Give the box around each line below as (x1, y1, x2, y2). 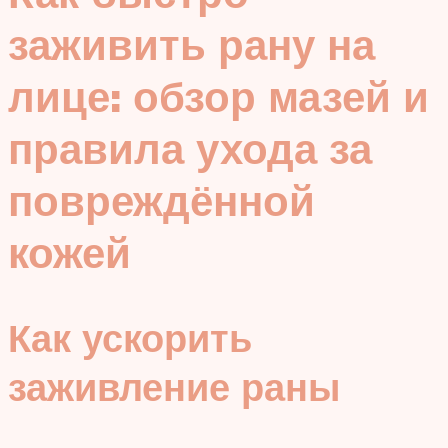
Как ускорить (8, 312, 252, 362)
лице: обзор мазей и (8, 70, 429, 123)
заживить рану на (8, 18, 375, 71)
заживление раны (8, 361, 340, 411)
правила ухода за (8, 122, 372, 175)
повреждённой (8, 174, 315, 227)
